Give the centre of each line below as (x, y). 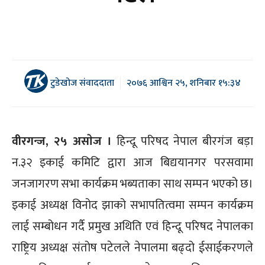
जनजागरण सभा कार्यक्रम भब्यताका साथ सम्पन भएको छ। (132, 184)
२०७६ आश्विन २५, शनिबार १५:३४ (183, 83)
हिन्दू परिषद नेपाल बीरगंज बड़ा (182, 141)
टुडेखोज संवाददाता (81, 83)
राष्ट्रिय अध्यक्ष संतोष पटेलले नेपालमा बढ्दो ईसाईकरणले (132, 248)
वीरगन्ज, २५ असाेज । (62, 141)
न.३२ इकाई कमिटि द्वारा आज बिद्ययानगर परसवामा (132, 162)
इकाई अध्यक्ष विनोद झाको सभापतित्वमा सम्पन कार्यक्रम (132, 205)
